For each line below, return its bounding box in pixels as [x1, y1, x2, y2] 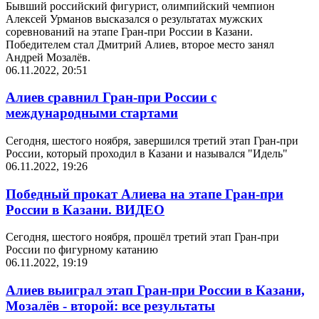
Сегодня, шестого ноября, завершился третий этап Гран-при [6, 134, 298, 147]
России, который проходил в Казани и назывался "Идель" [6, 147, 288, 159]
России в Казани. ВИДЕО [6, 202, 164, 217]
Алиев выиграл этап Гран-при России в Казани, [6, 283, 305, 298]
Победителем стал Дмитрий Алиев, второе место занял [6, 38, 274, 51]
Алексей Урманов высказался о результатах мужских [6, 12, 263, 25]
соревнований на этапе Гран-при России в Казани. [6, 25, 253, 38]
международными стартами [6, 105, 178, 121]
